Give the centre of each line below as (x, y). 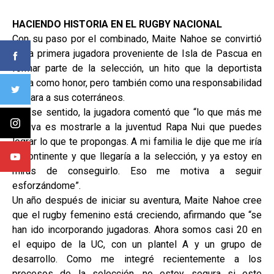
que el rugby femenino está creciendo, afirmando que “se (137, 215)
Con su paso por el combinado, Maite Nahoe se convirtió (137, 39)
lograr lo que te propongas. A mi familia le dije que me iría (137, 142)
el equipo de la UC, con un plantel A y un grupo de (137, 245)
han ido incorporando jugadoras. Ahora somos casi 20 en (137, 230)
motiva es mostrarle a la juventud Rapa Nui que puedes (137, 127)
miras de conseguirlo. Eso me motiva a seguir (137, 171)
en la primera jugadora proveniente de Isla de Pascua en (137, 54)
